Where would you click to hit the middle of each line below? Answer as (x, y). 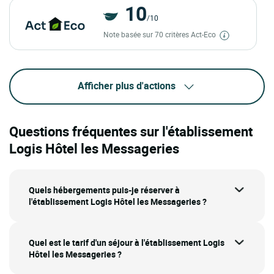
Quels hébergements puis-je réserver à (104, 190)
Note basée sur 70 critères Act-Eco (160, 34)
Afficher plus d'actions (127, 85)
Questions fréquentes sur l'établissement (131, 131)
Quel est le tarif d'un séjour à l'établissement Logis (127, 242)
